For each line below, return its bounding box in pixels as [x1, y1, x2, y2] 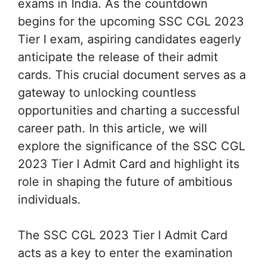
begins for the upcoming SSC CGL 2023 [18, 14, 244, 28]
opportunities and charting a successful [18, 103, 240, 118]
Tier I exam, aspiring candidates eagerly [18, 31, 241, 46]
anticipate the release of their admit [18, 49, 218, 64]
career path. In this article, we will [18, 121, 207, 135]
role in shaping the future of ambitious [18, 174, 232, 189]
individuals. [18, 192, 81, 207]
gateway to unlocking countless [18, 85, 196, 100]
